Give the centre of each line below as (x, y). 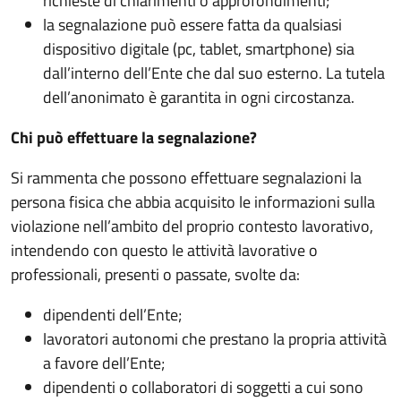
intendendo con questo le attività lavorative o (164, 250)
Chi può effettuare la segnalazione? (134, 137)
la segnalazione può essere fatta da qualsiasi (193, 24)
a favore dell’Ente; (104, 363)
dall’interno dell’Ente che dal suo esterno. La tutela (214, 73)
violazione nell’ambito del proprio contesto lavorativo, (192, 226)
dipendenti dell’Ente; (113, 314)
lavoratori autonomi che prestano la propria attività (215, 338)
